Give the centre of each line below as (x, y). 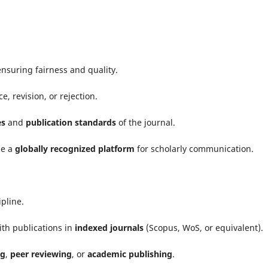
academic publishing (130, 254)
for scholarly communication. (194, 148)
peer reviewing (41, 254)
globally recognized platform (75, 148)
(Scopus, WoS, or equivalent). (203, 227)
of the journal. (146, 122)
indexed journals (109, 227)
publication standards (71, 122)
